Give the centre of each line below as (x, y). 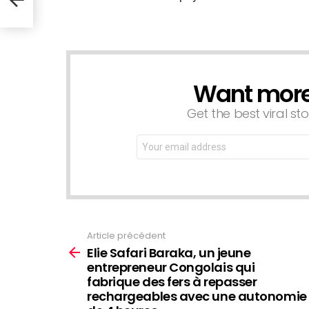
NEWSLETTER (130, 88)
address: (159, 150)
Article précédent (126, 235)
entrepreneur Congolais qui (171, 268)
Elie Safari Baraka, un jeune (169, 253)
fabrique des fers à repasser (172, 282)
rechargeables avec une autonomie (197, 297)
